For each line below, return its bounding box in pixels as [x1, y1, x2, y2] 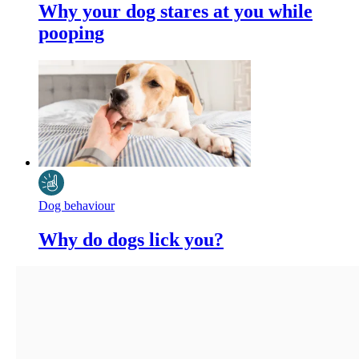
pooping [38, 22, 104, 44]
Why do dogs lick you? [38, 228, 224, 250]
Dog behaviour [38, 198, 115, 212]
